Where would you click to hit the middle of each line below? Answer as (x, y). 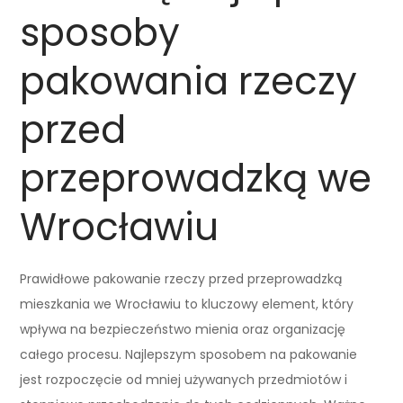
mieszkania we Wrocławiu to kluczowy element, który (187, 304)
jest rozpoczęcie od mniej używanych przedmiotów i (184, 379)
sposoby (100, 32)
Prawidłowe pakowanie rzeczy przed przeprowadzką (181, 278)
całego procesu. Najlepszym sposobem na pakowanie (189, 354)
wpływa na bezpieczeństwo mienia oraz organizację (183, 329)
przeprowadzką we (196, 178)
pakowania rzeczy (189, 81)
